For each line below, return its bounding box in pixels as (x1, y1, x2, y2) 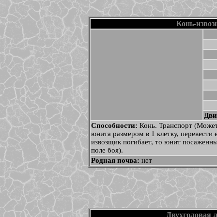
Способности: (91, 122, 139, 129)
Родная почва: (91, 156, 141, 164)
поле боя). (91, 146, 123, 154)
